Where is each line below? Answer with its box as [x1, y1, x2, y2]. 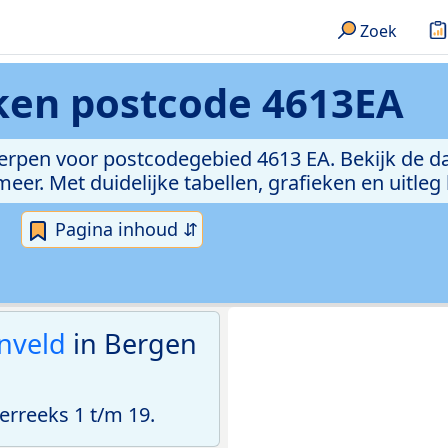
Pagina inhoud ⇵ [50, 217, 198, 241]
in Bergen [66, 325, 197, 363]
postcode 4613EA [70, 75, 404, 130]
